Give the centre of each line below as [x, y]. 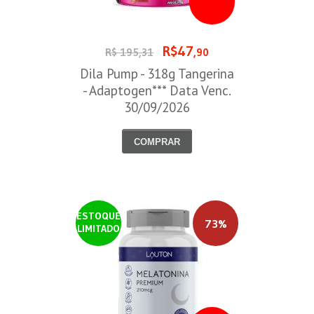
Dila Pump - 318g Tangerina [157, 74]
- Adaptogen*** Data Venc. [157, 90]
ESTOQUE [98, 216]
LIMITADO [98, 228]
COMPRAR [157, 142]
